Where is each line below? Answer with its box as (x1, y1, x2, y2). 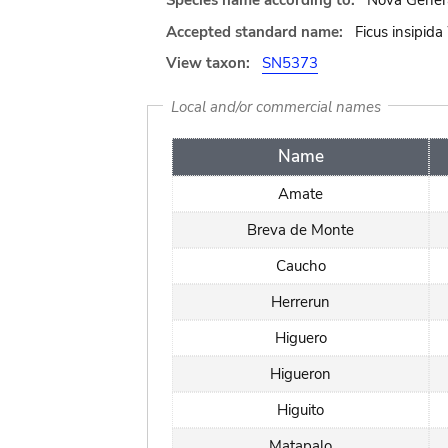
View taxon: (166, 53, 250, 73)
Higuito (277, 399, 324, 420)
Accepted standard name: (166, 21, 343, 42)
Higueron (270, 363, 331, 384)
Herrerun (271, 291, 330, 312)
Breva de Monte (247, 219, 354, 240)
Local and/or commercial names (170, 96, 381, 116)
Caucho (275, 255, 326, 276)
